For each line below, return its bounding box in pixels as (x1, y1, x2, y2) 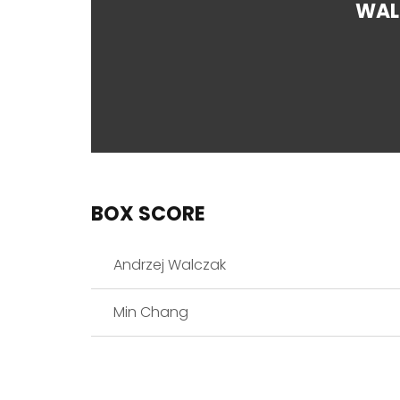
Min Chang (113, 302, 188, 323)
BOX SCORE (91, 200, 205, 229)
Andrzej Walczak (113, 254, 226, 276)
